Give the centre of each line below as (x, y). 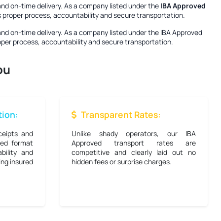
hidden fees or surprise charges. (122, 162)
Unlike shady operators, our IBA (134, 133)
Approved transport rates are (134, 143)
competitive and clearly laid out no (134, 152)
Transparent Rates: (121, 114)
